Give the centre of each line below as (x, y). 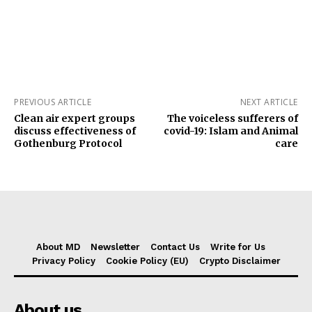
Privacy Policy (63, 260)
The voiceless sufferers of (232, 118)
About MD (58, 247)
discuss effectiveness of (75, 131)
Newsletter (115, 247)
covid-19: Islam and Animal (231, 131)
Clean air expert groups (75, 118)
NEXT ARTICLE (269, 102)
